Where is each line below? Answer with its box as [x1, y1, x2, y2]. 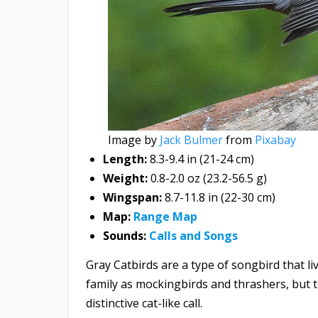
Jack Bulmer [160, 132, 223, 148]
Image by [108, 132, 160, 148]
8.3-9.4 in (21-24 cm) [150, 151, 254, 168]
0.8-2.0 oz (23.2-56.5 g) [148, 170, 267, 187]
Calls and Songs [149, 228, 238, 244]
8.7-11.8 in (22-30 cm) [162, 190, 275, 206]
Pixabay [255, 132, 296, 148]
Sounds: [103, 228, 146, 244]
